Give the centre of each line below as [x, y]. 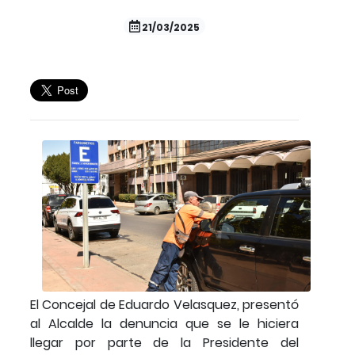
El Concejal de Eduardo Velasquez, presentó [164, 304]
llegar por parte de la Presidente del [164, 342]
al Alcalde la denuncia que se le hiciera [164, 323]
